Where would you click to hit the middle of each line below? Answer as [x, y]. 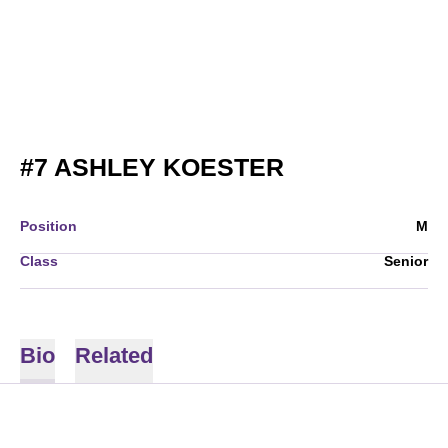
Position [48, 226]
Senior [406, 261]
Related [114, 355]
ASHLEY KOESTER [166, 167]
